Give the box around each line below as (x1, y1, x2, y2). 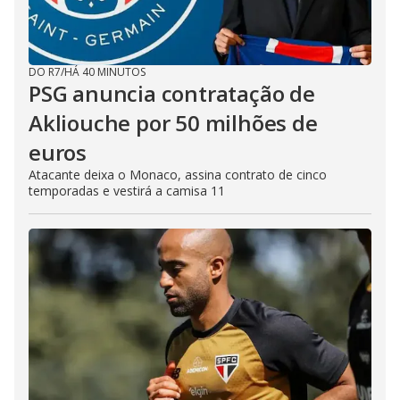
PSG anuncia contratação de (29, 78, 315, 108)
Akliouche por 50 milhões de (29, 107, 318, 137)
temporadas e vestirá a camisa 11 (29, 181, 225, 199)
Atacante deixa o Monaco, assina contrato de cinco (29, 165, 327, 183)
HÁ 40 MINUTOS (64, 63, 146, 79)
